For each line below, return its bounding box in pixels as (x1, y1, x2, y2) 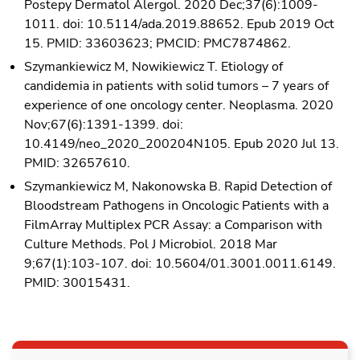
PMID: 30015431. (24, 273, 130, 292)
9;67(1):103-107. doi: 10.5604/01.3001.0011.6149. (24, 254, 336, 272)
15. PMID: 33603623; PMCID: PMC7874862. (24, 34, 291, 52)
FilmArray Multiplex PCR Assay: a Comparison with (24, 215, 322, 234)
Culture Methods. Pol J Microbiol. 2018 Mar (24, 235, 277, 253)
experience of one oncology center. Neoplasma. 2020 (24, 96, 333, 114)
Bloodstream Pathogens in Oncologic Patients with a (24, 196, 329, 215)
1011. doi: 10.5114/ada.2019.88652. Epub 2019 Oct (24, 14, 334, 33)
